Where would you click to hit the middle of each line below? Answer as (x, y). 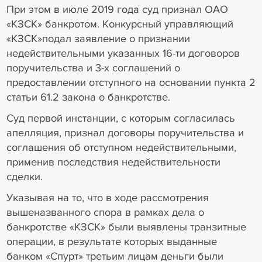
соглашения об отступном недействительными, (121, 148)
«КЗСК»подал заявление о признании (98, 39)
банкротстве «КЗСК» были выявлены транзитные (126, 227)
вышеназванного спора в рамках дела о (105, 212)
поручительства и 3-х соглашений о (93, 68)
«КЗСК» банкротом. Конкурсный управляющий (120, 24)
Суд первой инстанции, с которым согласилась (120, 118)
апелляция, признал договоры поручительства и (125, 133)
